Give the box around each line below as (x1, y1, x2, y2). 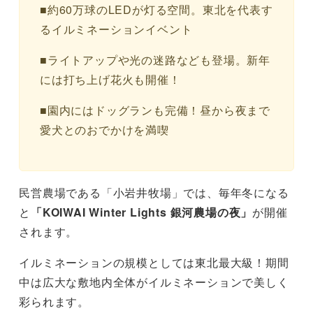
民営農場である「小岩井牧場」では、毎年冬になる (19, 184, 289, 201)
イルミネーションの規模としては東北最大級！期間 (19, 254, 289, 270)
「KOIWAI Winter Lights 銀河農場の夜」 (31, 203, 253, 220)
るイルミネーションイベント (39, 20, 193, 37)
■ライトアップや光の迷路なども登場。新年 (39, 51, 270, 68)
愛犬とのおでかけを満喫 (39, 121, 169, 138)
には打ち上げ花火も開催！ (39, 71, 181, 87)
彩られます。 (19, 293, 89, 310)
